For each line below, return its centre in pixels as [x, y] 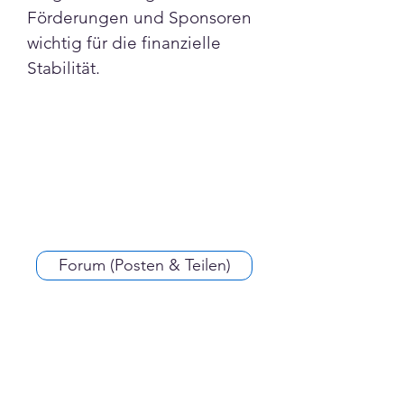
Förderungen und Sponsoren [142, 18]
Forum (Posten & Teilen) [144, 265]
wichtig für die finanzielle [126, 43]
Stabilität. [64, 68]
